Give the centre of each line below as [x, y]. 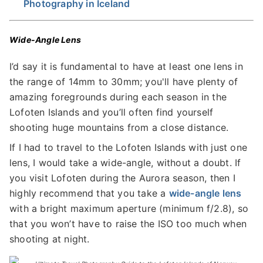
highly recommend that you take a [89, 193]
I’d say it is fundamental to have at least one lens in [126, 66]
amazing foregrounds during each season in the [118, 97]
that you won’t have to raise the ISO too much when [128, 223]
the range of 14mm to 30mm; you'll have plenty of [124, 81]
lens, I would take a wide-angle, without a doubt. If [125, 162]
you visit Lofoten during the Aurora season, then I [123, 178]
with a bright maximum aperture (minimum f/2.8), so [129, 208]
